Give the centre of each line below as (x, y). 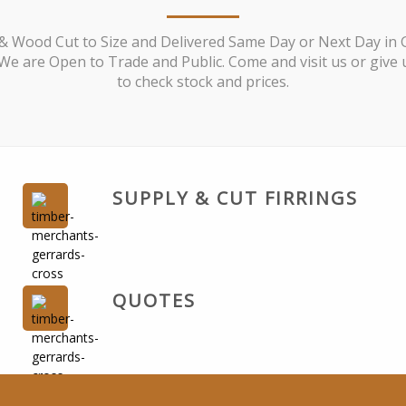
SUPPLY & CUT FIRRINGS (235, 198)
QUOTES (154, 301)
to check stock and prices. (203, 82)
